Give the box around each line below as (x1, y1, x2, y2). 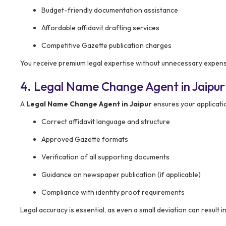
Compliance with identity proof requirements (41, 187, 185, 197)
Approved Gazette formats (41, 134, 128, 144)
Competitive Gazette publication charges (41, 40, 172, 50)
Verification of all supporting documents (41, 152, 169, 161)
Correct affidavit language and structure (41, 117, 170, 126)
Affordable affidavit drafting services (41, 23, 159, 32)
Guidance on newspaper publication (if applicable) (41, 169, 201, 179)
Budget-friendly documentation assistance (41, 5, 178, 15)
